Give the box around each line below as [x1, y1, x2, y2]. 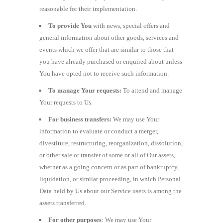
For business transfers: [48, 115, 111, 123]
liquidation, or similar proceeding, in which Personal [39, 175, 181, 183]
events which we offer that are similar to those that [39, 45, 174, 53]
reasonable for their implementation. [39, 4, 137, 12]
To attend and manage [121, 86, 182, 94]
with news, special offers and [92, 21, 170, 29]
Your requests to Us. [39, 98, 93, 106]
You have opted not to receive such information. [39, 69, 169, 77]
